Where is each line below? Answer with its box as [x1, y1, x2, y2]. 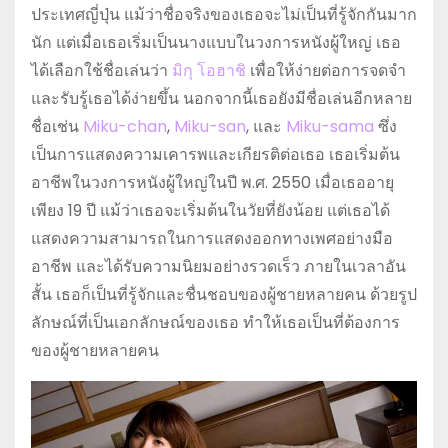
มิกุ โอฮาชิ [172, 59, 246, 83]
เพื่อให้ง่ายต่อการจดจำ [246, 59, 406, 83]
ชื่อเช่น [31, 115, 83, 139]
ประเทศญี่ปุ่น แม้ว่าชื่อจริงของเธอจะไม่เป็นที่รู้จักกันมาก [31, 3, 417, 27]
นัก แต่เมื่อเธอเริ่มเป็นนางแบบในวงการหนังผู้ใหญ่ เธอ [31, 31, 401, 55]
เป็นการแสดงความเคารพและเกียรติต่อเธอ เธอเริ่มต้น [31, 143, 400, 167]
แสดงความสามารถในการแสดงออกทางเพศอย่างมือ [31, 227, 393, 251]
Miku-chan [83, 115, 167, 139]
